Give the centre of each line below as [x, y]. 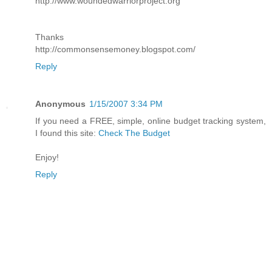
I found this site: [67, 133]
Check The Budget [134, 133]
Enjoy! [47, 157]
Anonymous [60, 104]
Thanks [49, 37]
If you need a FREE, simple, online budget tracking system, [151, 121]
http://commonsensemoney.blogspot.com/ [115, 49]
